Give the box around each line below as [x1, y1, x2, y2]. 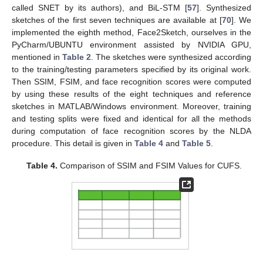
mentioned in [12, 52, 62, 62]
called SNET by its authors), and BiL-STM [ [12, 2, 187, 12]
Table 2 [62, 52, 91, 62]
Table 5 [182, 138, 211, 148]
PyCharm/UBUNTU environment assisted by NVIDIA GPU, [12, 39, 251, 49]
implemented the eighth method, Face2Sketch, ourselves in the [12, 27, 251, 37]
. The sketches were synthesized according [91, 52, 251, 62]
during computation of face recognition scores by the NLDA [12, 126, 251, 136]
